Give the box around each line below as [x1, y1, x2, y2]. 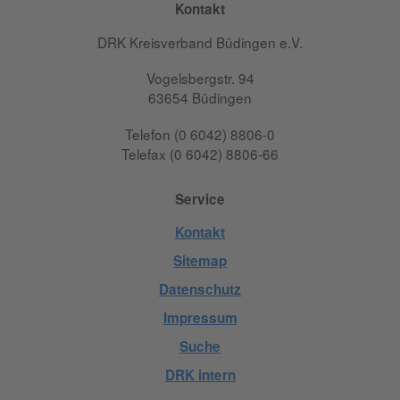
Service [175, 188, 225, 209]
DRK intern [164, 365, 236, 386]
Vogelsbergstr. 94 [146, 68, 254, 88]
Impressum [162, 308, 237, 329]
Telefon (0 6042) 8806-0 [125, 123, 275, 144]
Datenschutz [159, 279, 241, 300]
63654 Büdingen [148, 87, 252, 108]
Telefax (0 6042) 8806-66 [121, 143, 279, 163]
